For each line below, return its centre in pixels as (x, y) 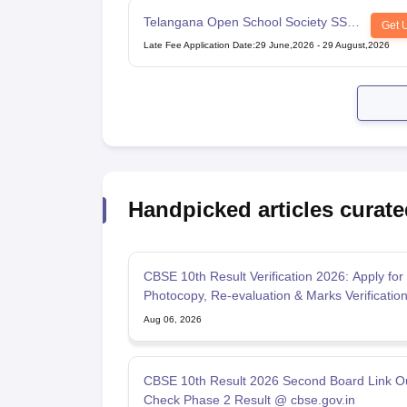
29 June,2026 (284, 45)
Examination (179, 41)
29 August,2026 (356, 45)
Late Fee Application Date (198, 45)
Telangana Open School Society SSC (249, 22)
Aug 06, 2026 (172, 320)
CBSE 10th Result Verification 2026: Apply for (273, 277)
